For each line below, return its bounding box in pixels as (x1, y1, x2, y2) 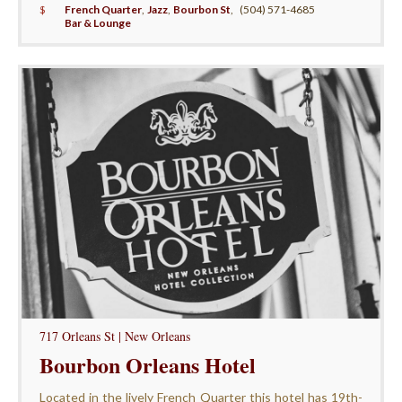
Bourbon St (172, 2, 232, 16)
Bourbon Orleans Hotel (39, 348, 256, 380)
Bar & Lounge (64, 15, 131, 30)
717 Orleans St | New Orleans (39, 327, 190, 345)
